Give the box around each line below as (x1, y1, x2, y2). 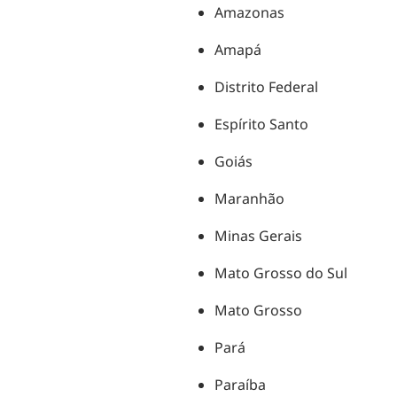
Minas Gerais (214, 226, 302, 246)
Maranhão (214, 189, 284, 209)
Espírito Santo (214, 114, 308, 135)
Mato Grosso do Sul (214, 263, 347, 284)
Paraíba (214, 375, 266, 395)
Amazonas (214, 3, 284, 23)
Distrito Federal (214, 77, 318, 97)
